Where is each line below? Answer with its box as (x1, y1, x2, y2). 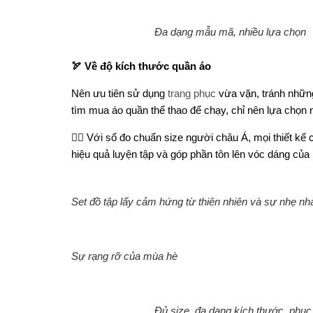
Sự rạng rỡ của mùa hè (71, 250, 177, 263)
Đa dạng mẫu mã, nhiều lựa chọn (154, 26, 306, 38)
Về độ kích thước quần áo (85, 60, 211, 73)
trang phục (168, 87, 216, 100)
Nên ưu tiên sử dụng (71, 87, 168, 100)
